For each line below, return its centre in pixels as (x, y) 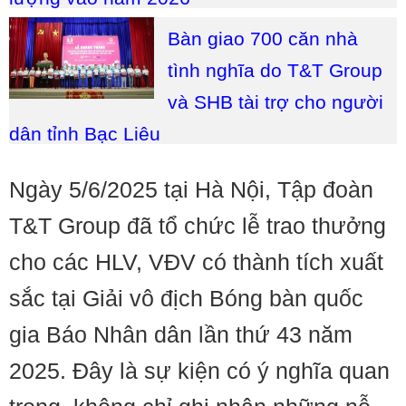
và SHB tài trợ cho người (275, 102)
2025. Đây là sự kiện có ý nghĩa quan (199, 371)
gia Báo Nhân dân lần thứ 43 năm (181, 334)
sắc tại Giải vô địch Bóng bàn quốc (186, 298)
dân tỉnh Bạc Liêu (85, 134)
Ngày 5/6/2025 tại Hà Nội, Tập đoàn (191, 189)
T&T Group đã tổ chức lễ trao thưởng (198, 226)
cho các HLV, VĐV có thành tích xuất (196, 262)
